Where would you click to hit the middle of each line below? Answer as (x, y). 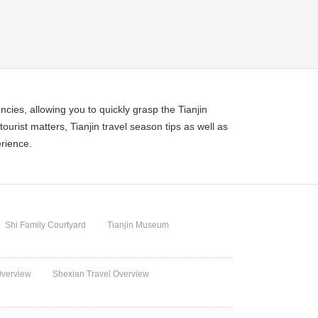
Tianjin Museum (138, 225)
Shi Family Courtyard (46, 225)
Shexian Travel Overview (101, 274)
